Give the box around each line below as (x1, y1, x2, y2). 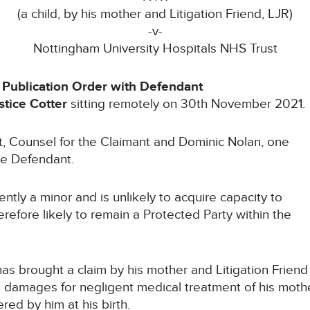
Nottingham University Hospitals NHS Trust (33, 41, 277, 57)
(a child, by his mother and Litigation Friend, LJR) (17, 6, 293, 23)
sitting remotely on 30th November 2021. (67, 96, 306, 113)
